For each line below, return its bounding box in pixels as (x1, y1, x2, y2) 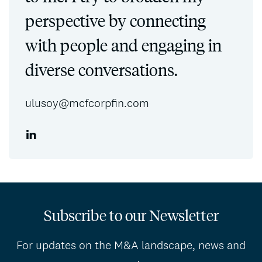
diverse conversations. (25, 58, 178, 80)
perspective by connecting (25, 9, 206, 31)
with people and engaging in (25, 34, 222, 56)
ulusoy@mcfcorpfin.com (25, 95, 149, 111)
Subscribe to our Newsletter (43, 205, 219, 225)
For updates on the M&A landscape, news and (16, 237, 246, 253)
